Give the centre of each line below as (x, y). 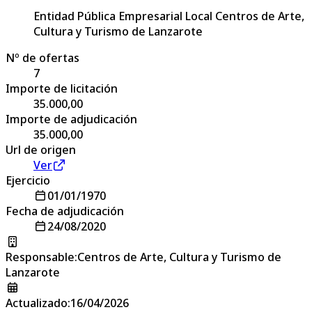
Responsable (40, 257)
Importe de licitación (62, 88)
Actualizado (37, 303)
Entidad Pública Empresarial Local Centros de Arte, (169, 16)
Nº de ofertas (42, 57)
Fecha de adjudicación (65, 211)
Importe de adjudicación (71, 119)
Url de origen (41, 149)
